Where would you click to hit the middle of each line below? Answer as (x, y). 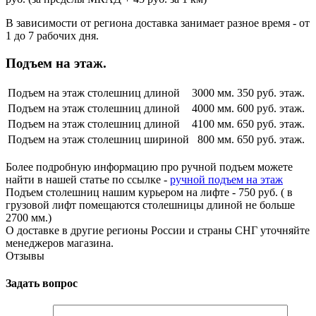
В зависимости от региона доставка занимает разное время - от (158, 23)
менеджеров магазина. (60, 243)
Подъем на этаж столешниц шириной (98, 139)
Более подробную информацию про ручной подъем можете (149, 166)
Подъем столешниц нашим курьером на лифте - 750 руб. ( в (149, 192)
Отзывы (25, 255)
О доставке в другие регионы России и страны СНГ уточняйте (158, 230)
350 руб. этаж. (271, 92)
